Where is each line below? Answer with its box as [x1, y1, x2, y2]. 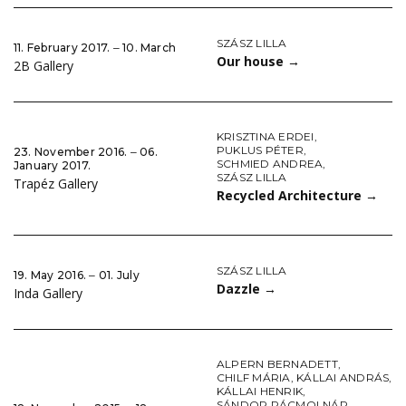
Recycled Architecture [217, 187, 365, 205]
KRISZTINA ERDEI [217, 130, 314, 144]
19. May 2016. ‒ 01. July [14, 268, 140, 283]
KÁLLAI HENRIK [217, 384, 304, 399]
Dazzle [217, 280, 264, 298]
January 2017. [14, 159, 92, 173]
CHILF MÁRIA [217, 371, 291, 385]
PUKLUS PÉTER [217, 143, 304, 158]
